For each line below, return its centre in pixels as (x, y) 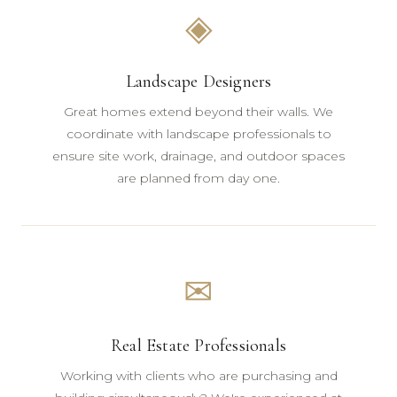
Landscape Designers (198, 81)
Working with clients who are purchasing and (198, 376)
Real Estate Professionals (198, 346)
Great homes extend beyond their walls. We (198, 111)
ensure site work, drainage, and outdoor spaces (198, 156)
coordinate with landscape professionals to (198, 133)
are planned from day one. (198, 178)
